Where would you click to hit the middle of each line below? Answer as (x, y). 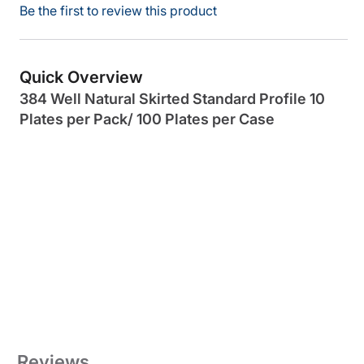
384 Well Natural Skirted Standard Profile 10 (172, 99)
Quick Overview (81, 78)
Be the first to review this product (118, 11)
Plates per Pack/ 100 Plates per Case (147, 119)
